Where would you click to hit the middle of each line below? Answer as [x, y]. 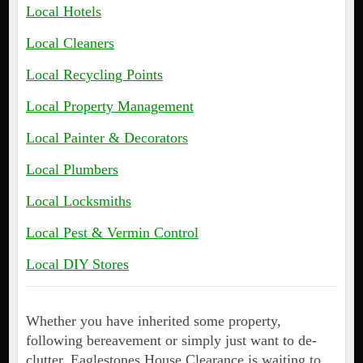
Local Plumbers [72, 170]
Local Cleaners [70, 43]
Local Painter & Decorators [107, 138]
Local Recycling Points [94, 75]
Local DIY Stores [77, 265]
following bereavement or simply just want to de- [171, 341]
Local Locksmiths [78, 201]
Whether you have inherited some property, [153, 321]
